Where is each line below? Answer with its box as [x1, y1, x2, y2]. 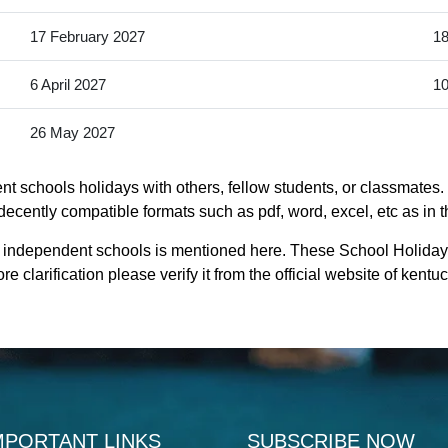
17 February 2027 [29, 28, 145, 46]
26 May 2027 [29, 124, 115, 142]
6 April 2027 [29, 76, 106, 94]
